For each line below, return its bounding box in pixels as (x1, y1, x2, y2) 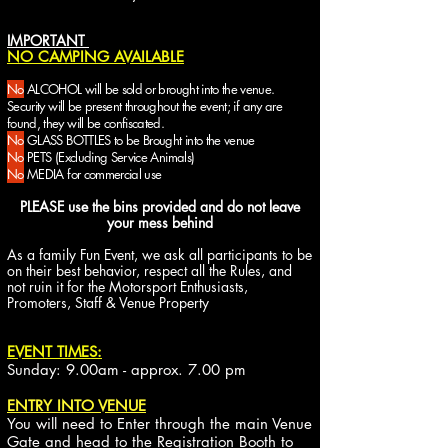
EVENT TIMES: (7, 342, 102, 361)
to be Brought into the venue (113, 131, 255, 149)
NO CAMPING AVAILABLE (7, 47, 184, 66)
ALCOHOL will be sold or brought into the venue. (23, 80, 275, 98)
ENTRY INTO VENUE (7, 396, 146, 415)
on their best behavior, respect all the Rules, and (7, 261, 292, 280)
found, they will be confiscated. (7, 114, 165, 132)
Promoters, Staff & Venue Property (7, 293, 209, 312)
